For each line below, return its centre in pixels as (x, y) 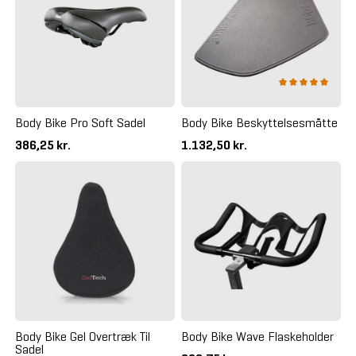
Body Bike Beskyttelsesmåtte (259, 123)
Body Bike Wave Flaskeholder (257, 337)
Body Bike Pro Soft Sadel (80, 123)
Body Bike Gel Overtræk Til (82, 337)
